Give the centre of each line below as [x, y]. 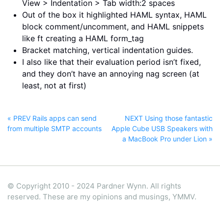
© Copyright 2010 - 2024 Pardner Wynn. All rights [94, 186]
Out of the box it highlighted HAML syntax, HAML [114, 14]
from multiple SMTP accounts [55, 128]
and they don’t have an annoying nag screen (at [111, 73]
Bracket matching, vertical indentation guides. [108, 50]
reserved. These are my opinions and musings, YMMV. [102, 197]
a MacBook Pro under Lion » [167, 138]
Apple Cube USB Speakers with [162, 128]
